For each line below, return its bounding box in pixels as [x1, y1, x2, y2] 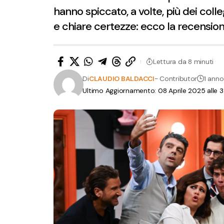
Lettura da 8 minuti [152, 56, 214, 66]
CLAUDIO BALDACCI [88, 74, 154, 83]
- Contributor [154, 74, 197, 83]
